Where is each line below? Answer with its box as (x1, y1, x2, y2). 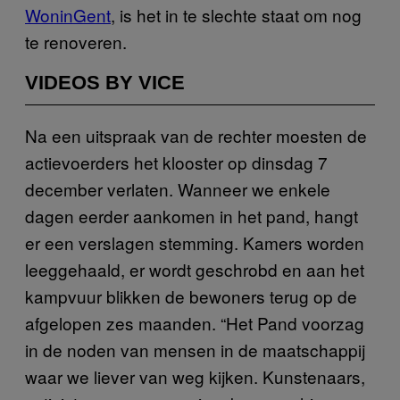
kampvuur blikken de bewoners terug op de (25, 283, 357, 308)
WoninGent (25, 2, 111, 27)
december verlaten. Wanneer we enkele (25, 176, 330, 201)
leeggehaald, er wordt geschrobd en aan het (25, 256, 364, 281)
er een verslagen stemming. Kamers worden (25, 229, 364, 254)
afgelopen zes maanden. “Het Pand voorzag (25, 310, 364, 335)
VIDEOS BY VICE (25, 71, 185, 94)
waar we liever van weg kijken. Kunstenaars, (25, 363, 365, 388)
